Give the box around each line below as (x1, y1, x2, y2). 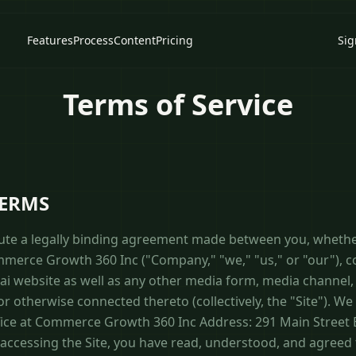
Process (73, 33, 114, 48)
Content (114, 33, 157, 48)
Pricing (156, 33, 194, 48)
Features (27, 33, 74, 48)
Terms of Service (63, 85, 293, 124)
